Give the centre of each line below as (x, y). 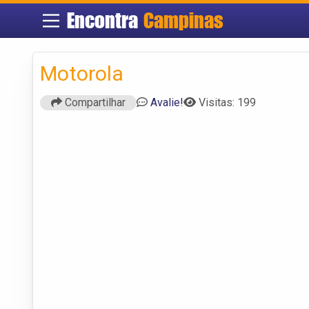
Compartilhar (94, 102)
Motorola (82, 73)
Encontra (106, 20)
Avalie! (167, 102)
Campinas (184, 20)
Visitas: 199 (227, 102)
